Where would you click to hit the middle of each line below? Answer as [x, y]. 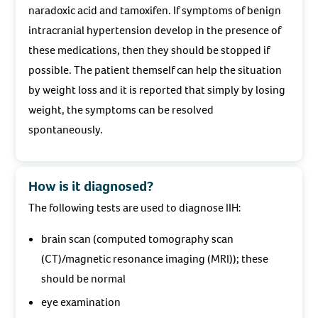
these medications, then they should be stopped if [149, 50]
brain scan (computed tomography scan [137, 239]
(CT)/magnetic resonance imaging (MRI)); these [154, 259]
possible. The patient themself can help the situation [155, 70]
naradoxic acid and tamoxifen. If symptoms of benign [155, 11]
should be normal [83, 279]
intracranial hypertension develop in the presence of [155, 31]
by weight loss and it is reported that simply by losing [157, 90]
